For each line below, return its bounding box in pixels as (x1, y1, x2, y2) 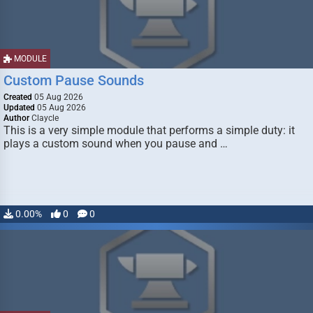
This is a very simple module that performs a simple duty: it (3, 124, 295, 137)
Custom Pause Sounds (3, 72, 144, 89)
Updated (3, 103, 35, 112)
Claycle (29, 113, 59, 123)
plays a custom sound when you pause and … (3, 137, 228, 150)
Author (3, 113, 29, 123)
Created (3, 92, 32, 102)
